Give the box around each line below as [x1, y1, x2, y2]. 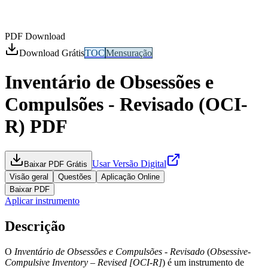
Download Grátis [19, 48, 84, 58]
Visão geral [10, 172, 48, 181]
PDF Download [5, 31, 65, 41]
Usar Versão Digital [92, 158, 166, 169]
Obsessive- [210, 246, 251, 257]
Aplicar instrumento [5, 195, 80, 206]
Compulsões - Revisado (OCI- [5, 93, 248, 115]
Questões [58, 172, 92, 181]
